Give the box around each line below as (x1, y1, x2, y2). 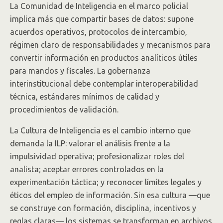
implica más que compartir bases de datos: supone (10, 14, 194, 23)
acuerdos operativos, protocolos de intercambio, (10, 27, 187, 36)
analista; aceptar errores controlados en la (10, 165, 164, 174)
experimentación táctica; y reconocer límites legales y (10, 178, 202, 187)
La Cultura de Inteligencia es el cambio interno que (10, 126, 191, 135)
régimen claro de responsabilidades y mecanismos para (10, 40, 211, 49)
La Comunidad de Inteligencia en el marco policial (10, 1, 188, 10)
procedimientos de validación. (10, 105, 118, 114)
